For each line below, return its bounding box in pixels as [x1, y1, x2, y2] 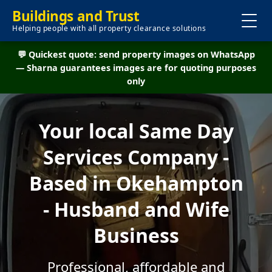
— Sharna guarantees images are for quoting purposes [16, 62, 256, 73]
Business [93, 222, 179, 248]
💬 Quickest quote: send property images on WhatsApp [17, 49, 255, 60]
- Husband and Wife [42, 196, 229, 222]
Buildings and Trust [12, 7, 140, 25]
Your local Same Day [38, 118, 234, 144]
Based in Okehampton [29, 170, 243, 196]
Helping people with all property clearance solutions [12, 23, 206, 33]
